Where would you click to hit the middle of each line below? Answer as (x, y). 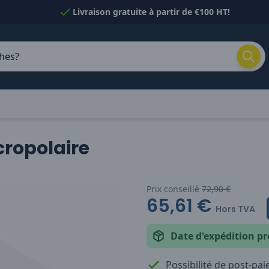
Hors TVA (235, 209)
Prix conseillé (174, 189)
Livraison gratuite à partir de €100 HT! (151, 12)
